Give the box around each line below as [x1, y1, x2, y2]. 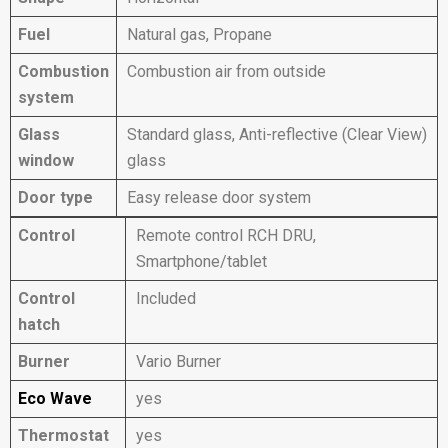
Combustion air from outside [127, 61, 326, 81]
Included [136, 288, 196, 308]
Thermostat [18, 425, 109, 445]
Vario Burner [136, 351, 221, 371]
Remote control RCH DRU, [136, 225, 316, 245]
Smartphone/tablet [136, 251, 267, 271]
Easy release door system [127, 187, 311, 207]
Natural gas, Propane [127, 24, 272, 44]
